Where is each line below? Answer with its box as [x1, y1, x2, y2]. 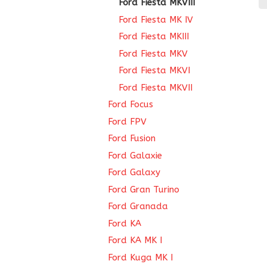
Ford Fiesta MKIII [119, 31, 189, 42]
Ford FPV [108, 116, 147, 127]
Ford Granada [108, 201, 168, 212]
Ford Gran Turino [108, 184, 179, 195]
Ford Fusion [108, 133, 156, 144]
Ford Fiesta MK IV [119, 14, 193, 25]
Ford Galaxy [108, 167, 160, 178]
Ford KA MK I [108, 235, 162, 246]
